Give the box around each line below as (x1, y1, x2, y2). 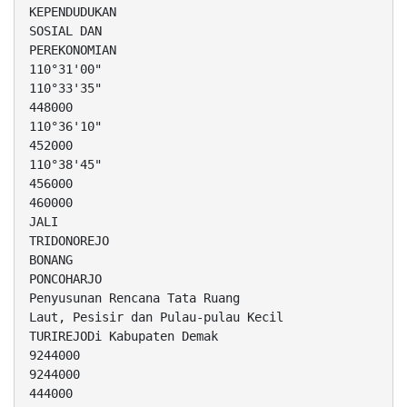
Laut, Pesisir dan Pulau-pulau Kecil (29, 310, 283, 325)
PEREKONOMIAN (29, 43, 116, 58)
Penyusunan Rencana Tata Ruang (29, 291, 240, 306)
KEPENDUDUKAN (29, 5, 116, 20)
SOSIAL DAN (29, 24, 102, 39)
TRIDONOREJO (29, 233, 109, 249)
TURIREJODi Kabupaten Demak (29, 329, 218, 344)
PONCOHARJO (29, 272, 102, 287)
